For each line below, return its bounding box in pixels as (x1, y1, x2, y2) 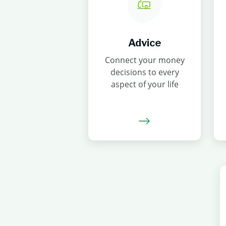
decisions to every (110, 67, 179, 78)
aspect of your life (110, 79, 179, 90)
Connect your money (104, 54, 185, 66)
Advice (128, 37, 161, 49)
